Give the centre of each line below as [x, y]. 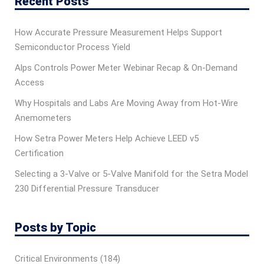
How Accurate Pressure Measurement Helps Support [118, 33]
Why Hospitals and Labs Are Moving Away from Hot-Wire [126, 103]
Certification [39, 154]
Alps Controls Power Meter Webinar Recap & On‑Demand [126, 68]
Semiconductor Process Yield [72, 47]
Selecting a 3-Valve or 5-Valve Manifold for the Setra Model [131, 174]
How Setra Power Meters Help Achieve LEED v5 [107, 139]
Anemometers [43, 118]
